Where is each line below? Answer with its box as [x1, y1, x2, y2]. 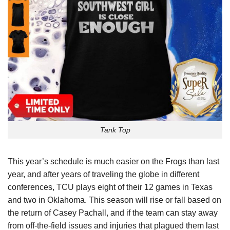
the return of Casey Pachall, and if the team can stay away [8, 208, 218, 218]
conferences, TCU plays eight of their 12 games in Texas [8, 183, 213, 192]
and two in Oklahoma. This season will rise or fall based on [8, 196, 221, 205]
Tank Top [100, 125, 130, 134]
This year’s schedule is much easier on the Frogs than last [8, 157, 219, 166]
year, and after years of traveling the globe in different [8, 170, 199, 179]
